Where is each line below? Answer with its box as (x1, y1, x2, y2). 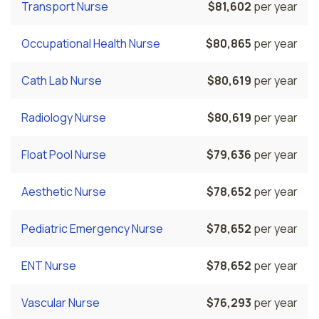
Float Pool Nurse (21, 147, 106, 162)
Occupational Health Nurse (21, 36, 160, 51)
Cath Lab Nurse (21, 73, 102, 88)
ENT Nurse (21, 258, 76, 273)
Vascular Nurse (21, 295, 100, 310)
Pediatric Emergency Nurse (21, 221, 163, 236)
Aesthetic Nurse (21, 184, 106, 199)
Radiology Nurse (21, 110, 106, 125)
